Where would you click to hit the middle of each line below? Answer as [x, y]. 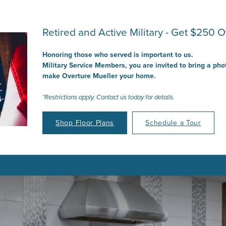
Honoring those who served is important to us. [118, 54]
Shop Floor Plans [85, 123]
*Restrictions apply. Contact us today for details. [108, 97]
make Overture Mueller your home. [99, 76]
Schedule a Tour [173, 123]
